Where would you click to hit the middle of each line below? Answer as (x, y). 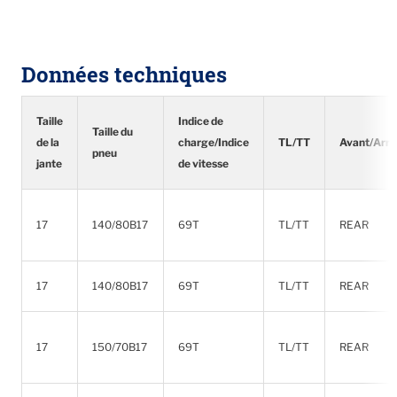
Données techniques (124, 74)
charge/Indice (214, 142)
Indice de (201, 121)
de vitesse (203, 163)
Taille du (113, 131)
